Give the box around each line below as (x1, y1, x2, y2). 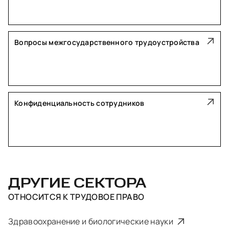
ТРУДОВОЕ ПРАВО (68, 191, 145, 202)
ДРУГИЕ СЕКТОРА (8, 177, 146, 191)
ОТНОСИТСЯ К (8, 191, 68, 202)
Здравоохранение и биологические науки (8, 216, 175, 227)
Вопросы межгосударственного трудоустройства (14, 37, 200, 47)
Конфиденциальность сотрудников (14, 98, 145, 108)
